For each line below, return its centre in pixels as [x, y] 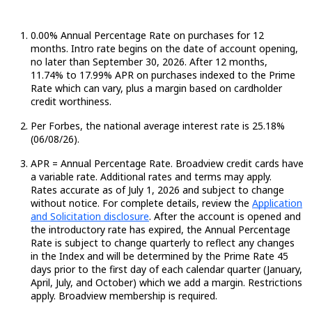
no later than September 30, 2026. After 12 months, [149, 61]
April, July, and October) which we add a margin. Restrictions [166, 282]
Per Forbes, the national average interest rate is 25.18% [158, 125]
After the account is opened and [226, 216]
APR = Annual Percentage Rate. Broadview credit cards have [167, 163]
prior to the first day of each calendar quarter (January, [177, 269]
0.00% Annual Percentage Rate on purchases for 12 [147, 35]
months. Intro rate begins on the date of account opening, [164, 48]
